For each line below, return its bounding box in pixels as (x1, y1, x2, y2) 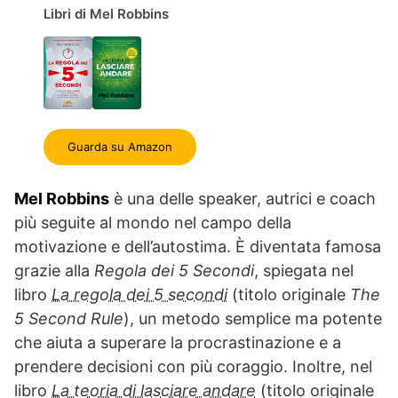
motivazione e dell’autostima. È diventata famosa (14, 236, 381, 256)
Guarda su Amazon (68, 139, 172, 154)
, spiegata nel (254, 260, 354, 280)
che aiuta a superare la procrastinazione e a (14, 332, 341, 352)
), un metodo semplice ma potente (123, 308, 382, 328)
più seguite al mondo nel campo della (14, 212, 291, 232)
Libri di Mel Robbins (44, 4, 170, 22)
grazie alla (14, 260, 94, 280)
